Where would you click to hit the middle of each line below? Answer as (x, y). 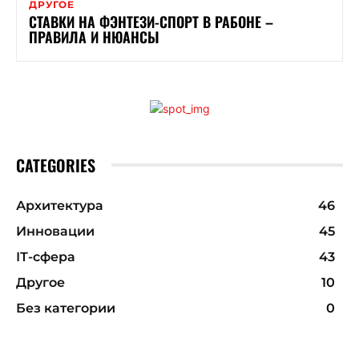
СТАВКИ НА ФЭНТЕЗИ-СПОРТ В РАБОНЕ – (151, 21)
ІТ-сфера (46, 256)
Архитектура (60, 205)
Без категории (66, 308)
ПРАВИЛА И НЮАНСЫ (94, 36)
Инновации (55, 231)
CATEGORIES (56, 165)
